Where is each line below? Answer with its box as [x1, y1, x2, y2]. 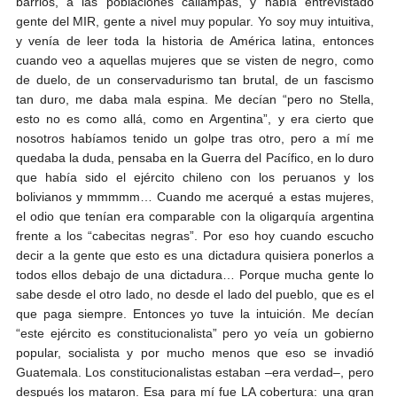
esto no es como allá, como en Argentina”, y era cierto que [15, 111, 374, 126]
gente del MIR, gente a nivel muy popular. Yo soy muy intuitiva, [15, 13, 374, 28]
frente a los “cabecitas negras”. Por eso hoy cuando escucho [15, 228, 374, 243]
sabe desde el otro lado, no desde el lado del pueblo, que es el [15, 286, 374, 301]
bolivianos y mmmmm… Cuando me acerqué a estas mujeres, [15, 189, 374, 204]
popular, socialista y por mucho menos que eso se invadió [15, 345, 374, 360]
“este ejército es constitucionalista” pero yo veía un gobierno [15, 325, 374, 340]
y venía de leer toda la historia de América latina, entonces [15, 33, 374, 48]
